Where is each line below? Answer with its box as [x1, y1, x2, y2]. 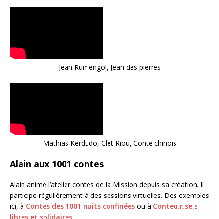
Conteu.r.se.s [153, 201, 197, 211]
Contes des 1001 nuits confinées [26, 201, 135, 211]
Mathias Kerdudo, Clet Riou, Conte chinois [43, 138, 176, 148]
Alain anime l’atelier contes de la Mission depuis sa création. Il [10, 180, 204, 189]
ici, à [10, 201, 26, 211]
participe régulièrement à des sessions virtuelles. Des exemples [10, 191, 209, 200]
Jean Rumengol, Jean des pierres [58, 63, 161, 72]
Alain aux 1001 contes [10, 158, 104, 170]
